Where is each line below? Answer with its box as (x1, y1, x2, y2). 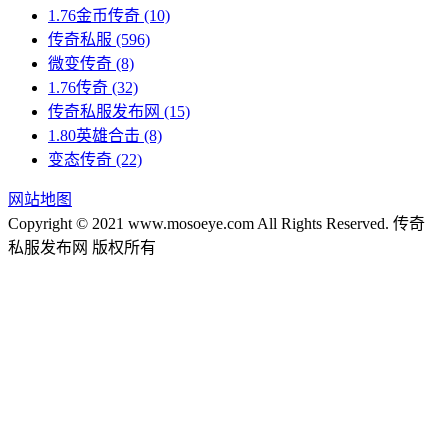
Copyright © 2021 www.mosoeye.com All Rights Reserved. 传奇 (8, 214, 425, 232)
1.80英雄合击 (48, 126, 140, 144)
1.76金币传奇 (48, 6, 140, 24)
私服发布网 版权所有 (8, 238, 156, 256)
